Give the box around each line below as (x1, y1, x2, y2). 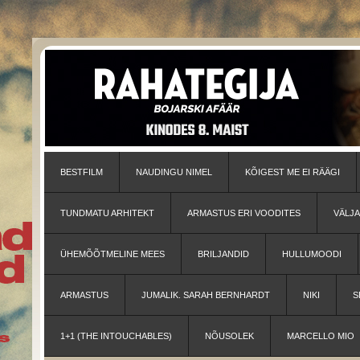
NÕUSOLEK (205, 331, 254, 341)
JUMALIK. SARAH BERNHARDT (141, 290, 270, 300)
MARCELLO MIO (287, 331, 354, 341)
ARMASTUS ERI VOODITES (187, 208, 301, 218)
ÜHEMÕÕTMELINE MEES (60, 249, 165, 259)
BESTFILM (60, 167, 103, 177)
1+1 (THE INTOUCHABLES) (60, 331, 172, 341)
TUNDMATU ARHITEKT (60, 208, 154, 218)
